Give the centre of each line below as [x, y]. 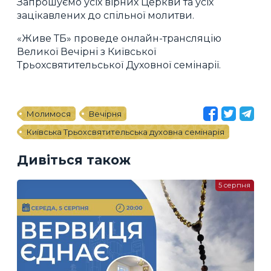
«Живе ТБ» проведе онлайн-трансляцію [119, 38]
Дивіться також [74, 160]
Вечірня [105, 113]
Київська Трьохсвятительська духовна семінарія [126, 132]
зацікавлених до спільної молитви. [106, 15]
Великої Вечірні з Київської [87, 51]
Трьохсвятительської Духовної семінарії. [119, 65]
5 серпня [235, 185]
